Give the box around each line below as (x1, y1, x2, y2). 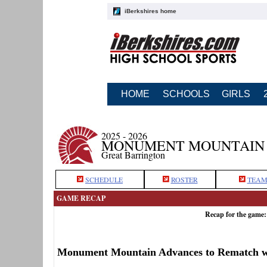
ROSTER (170, 175, 198, 184)
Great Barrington (101, 148, 165, 161)
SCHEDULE (85, 175, 123, 184)
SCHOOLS (162, 89, 210, 99)
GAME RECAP (57, 193, 105, 203)
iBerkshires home (124, 8, 176, 14)
